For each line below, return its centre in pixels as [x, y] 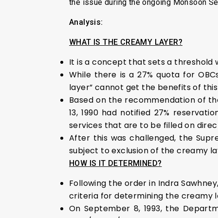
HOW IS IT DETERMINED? [116, 163]
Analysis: [86, 22]
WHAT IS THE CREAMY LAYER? [126, 42]
